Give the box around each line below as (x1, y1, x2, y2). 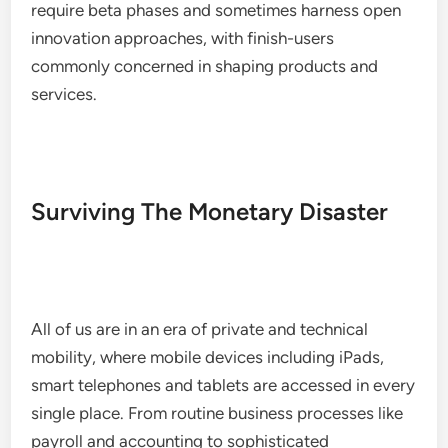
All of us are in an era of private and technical (31, 319, 369, 339)
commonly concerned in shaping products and (31, 56, 379, 76)
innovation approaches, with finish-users (31, 28, 335, 48)
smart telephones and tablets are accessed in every (31, 375, 416, 395)
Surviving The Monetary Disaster (31, 197, 389, 226)
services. (31, 84, 98, 104)
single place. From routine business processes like (31, 403, 404, 423)
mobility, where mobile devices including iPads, (31, 347, 385, 367)
